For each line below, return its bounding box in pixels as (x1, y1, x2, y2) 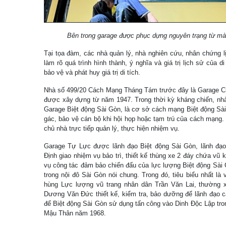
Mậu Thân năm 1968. (44, 209, 106, 217)
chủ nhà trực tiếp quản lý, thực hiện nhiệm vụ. (44, 125, 180, 132)
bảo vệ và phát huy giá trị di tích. (44, 69, 140, 76)
